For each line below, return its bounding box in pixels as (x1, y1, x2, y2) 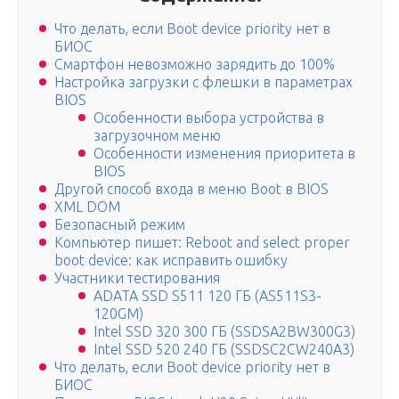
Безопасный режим (54, 216, 185, 233)
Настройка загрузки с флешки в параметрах (54, 74, 353, 91)
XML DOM (54, 199, 120, 216)
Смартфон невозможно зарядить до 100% (54, 56, 335, 73)
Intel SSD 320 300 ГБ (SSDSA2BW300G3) (94, 323, 355, 340)
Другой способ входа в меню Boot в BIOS (54, 181, 329, 198)
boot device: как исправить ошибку (54, 252, 288, 269)
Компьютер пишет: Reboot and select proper (54, 234, 350, 251)
